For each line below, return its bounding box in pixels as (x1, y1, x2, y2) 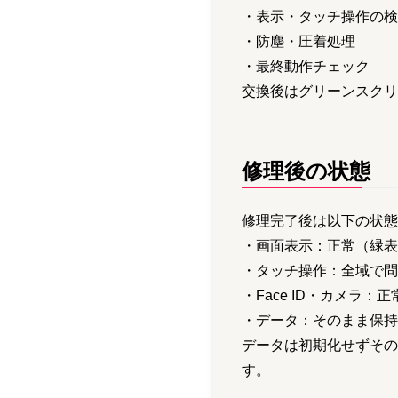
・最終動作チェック (242, 59, 370, 75)
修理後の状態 (242, 159, 370, 184)
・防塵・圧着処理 (242, 34, 355, 50)
